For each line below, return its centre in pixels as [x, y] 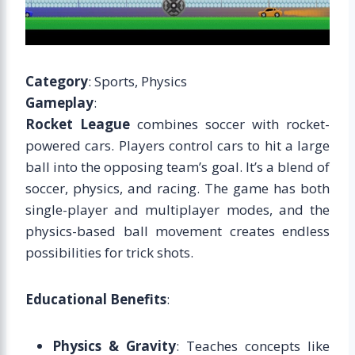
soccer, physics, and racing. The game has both [177, 188]
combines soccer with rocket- [230, 124]
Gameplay [59, 102]
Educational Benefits [96, 299]
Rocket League [78, 124]
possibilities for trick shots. [109, 252]
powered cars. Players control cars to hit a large [177, 145]
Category [57, 81]
